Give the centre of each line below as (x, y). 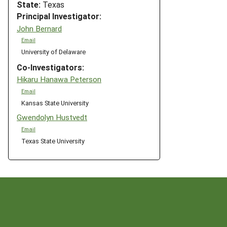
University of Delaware (53, 52)
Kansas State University (55, 102)
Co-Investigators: (50, 67)
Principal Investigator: (59, 16)
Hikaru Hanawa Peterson (59, 79)
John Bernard (39, 28)
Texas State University (53, 140)
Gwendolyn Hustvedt (52, 117)
